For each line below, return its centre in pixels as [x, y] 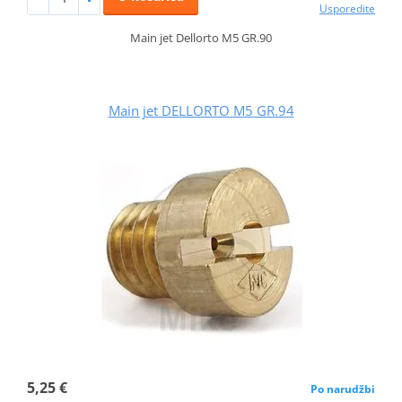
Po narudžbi [343, 389]
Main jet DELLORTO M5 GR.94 [201, 110]
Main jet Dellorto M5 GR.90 [201, 37]
